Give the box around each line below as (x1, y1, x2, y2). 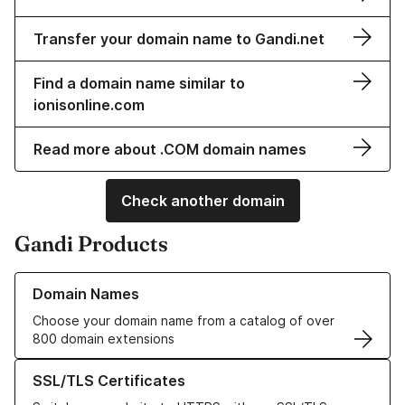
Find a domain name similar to (33, 74, 245, 93)
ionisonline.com (33, 96, 145, 115)
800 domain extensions (33, 331, 174, 347)
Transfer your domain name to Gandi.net (33, 30, 325, 49)
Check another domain (120, 192, 285, 211)
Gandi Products (14, 231, 168, 258)
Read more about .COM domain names (33, 140, 306, 159)
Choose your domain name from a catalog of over (33, 313, 334, 329)
